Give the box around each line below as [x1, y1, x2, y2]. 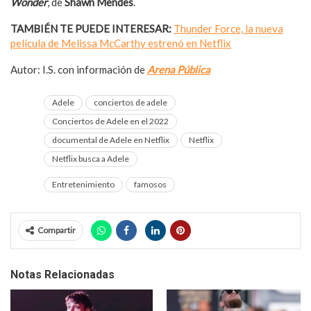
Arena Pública [147, 62, 210, 76]
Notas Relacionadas [10, 267, 115, 281]
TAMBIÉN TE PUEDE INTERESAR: [10, 22, 171, 35]
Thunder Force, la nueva [174, 22, 283, 35]
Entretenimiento [52, 178, 115, 190]
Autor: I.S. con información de [10, 62, 147, 76]
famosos [134, 178, 167, 190]
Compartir [37, 224, 76, 235]
